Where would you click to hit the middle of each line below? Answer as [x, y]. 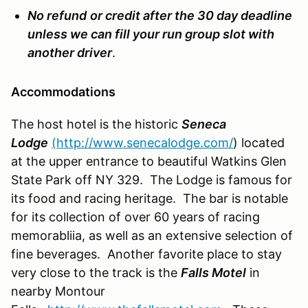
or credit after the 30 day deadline [191, 15]
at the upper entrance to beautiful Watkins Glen [149, 161]
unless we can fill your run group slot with [151, 34]
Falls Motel [213, 272]
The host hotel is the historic [96, 124]
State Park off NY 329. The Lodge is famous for [152, 179]
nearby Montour [58, 291]
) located [259, 142]
